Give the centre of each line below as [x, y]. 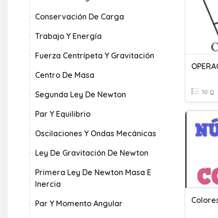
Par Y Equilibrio [63, 114]
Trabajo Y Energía [68, 36]
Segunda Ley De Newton [81, 94]
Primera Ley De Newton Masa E [93, 172]
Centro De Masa [65, 75]
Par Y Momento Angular [79, 203]
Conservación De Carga [80, 17]
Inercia [48, 184]
